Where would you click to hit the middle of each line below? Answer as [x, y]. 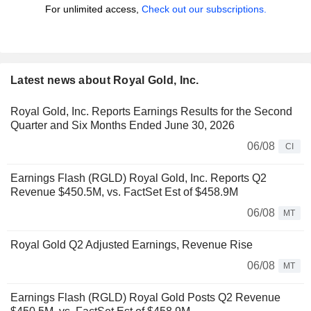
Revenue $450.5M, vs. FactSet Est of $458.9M [124, 192]
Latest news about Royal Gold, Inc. [105, 81]
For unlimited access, [93, 9]
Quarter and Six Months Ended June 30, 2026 [123, 126]
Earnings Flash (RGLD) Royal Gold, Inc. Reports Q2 [138, 178]
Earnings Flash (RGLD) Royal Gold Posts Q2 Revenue [145, 298]
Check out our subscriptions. [204, 9]
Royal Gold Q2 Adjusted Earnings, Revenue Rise [132, 245]
